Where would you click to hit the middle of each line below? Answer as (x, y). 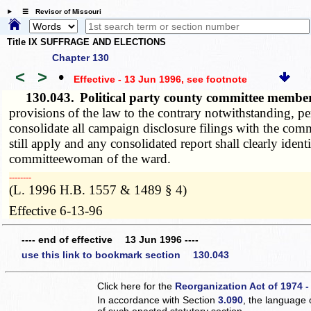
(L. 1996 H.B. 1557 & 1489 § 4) (98, 190)
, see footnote (214, 79)
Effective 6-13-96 (56, 210)
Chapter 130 (81, 57)
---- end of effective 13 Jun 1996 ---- (110, 240)
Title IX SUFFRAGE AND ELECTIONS (86, 42)
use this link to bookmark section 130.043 (125, 254)
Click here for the (136, 286)
